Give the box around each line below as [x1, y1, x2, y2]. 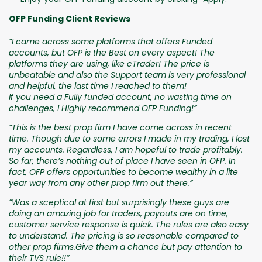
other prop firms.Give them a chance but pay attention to [9, 240, 242, 253]
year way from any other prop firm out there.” [9, 177, 192, 189]
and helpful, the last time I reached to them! [9, 80, 187, 92]
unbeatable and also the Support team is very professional [9, 68, 246, 81]
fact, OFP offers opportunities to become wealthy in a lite [9, 166, 238, 178]
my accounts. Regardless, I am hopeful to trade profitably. [9, 143, 243, 156]
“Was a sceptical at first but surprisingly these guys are [9, 196, 229, 208]
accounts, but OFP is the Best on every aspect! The [9, 46, 215, 58]
